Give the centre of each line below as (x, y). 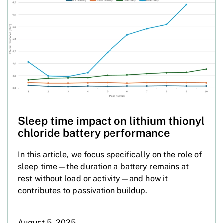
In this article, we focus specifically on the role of (110, 154)
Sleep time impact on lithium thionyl (111, 121)
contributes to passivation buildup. (83, 190)
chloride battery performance (94, 133)
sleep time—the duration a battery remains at (104, 166)
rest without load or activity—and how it (93, 178)
